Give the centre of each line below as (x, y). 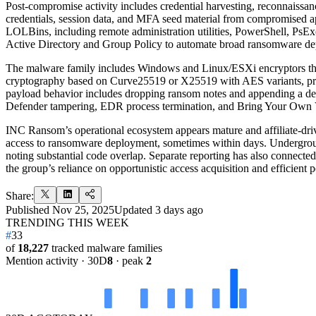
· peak (129, 260)
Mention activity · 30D (56, 260)
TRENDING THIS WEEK (67, 222)
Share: (20, 195)
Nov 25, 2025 (83, 209)
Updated (133, 209)
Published (28, 209)
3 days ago (179, 209)
